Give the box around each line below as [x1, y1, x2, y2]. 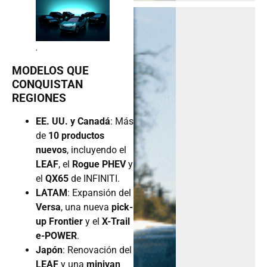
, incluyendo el [67, 144, 126, 156]
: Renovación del [63, 244, 132, 256]
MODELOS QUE [12, 63, 89, 77]
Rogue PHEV [72, 158, 126, 170]
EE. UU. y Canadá [36, 115, 110, 127]
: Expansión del [67, 187, 131, 198]
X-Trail [102, 215, 130, 227]
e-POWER [36, 229, 77, 241]
